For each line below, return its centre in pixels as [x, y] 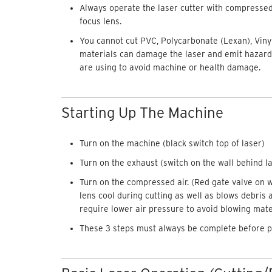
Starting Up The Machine [142, 112]
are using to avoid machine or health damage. [170, 67]
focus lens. [100, 21]
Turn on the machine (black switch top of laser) [172, 143]
